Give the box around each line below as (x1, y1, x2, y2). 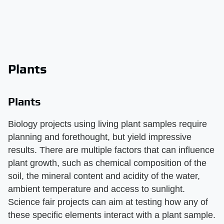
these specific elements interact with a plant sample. (8, 209, 215, 220)
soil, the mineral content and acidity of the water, (8, 170, 200, 181)
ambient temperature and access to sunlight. (8, 183, 185, 194)
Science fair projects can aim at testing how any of (8, 196, 208, 207)
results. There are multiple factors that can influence (8, 144, 214, 155)
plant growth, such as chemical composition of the (8, 157, 206, 168)
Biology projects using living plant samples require (8, 118, 207, 129)
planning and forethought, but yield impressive (8, 131, 191, 142)
